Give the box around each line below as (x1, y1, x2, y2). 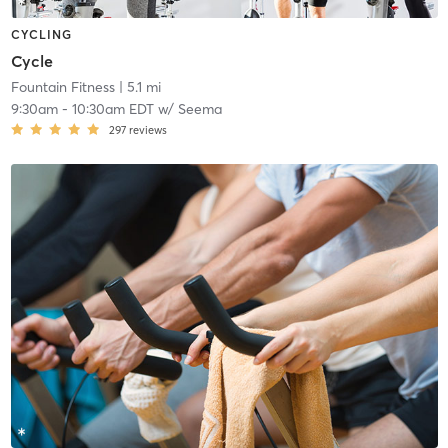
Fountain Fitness (10, 77, 115, 96)
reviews (128, 122, 167, 137)
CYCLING (10, 27, 72, 43)
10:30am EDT (71, 99, 154, 118)
